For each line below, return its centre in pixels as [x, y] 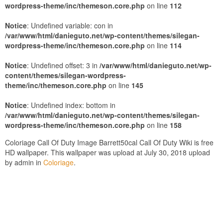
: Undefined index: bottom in [71, 105]
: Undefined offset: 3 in [63, 65]
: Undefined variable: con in [70, 25]
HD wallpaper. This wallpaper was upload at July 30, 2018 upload [108, 152]
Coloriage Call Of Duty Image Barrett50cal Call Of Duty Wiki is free [109, 142]
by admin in [24, 162]
